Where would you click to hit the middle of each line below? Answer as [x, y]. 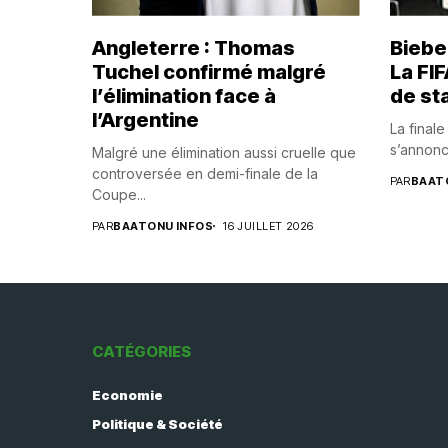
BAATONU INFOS [163, 225]
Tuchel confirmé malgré [209, 71]
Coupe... [119, 194]
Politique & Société [157, 423]
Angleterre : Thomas [193, 47]
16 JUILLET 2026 [268, 225]
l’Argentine [145, 119]
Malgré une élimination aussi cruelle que [224, 152]
